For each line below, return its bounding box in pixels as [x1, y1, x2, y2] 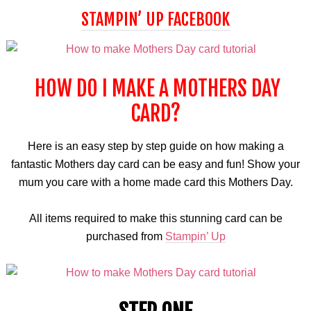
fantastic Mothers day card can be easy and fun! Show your [11, 158, 300, 170]
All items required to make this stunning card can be [28, 212, 283, 224]
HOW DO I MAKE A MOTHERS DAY [31, 76, 280, 101]
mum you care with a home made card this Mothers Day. [18, 176, 293, 188]
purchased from [85, 230, 165, 242]
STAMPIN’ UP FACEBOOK [81, 9, 230, 30]
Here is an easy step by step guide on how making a [27, 140, 284, 152]
